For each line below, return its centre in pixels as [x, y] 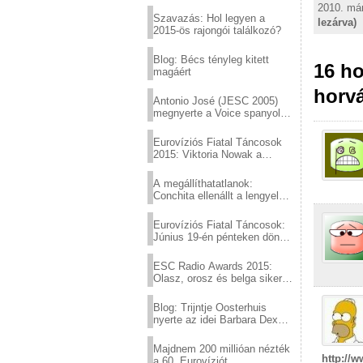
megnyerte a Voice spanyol [217, 113]
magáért [172, 72]
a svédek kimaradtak [202, 290]
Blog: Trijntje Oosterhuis [210, 307]
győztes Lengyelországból [214, 167]
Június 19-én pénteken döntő [221, 237]
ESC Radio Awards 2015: [213, 266]
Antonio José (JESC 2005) [216, 101]
